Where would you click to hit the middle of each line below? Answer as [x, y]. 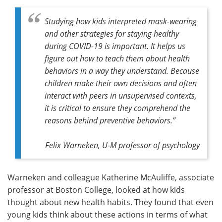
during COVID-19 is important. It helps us [115, 46]
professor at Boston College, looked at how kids [96, 189]
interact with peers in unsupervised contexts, [121, 95]
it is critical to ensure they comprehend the [117, 108]
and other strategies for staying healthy [112, 33]
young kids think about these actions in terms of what [108, 214]
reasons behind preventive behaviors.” [110, 120]
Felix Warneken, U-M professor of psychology [122, 145]
